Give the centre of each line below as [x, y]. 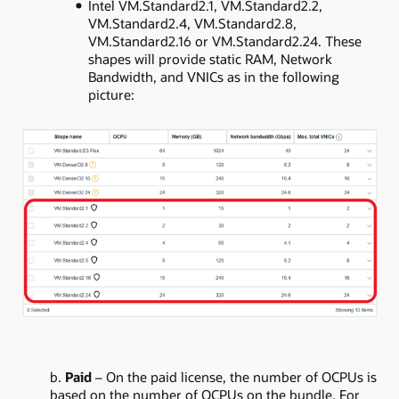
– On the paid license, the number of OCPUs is [234, 376]
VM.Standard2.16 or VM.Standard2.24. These [224, 41]
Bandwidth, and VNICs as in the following [213, 77]
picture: [111, 95]
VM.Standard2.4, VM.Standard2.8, [192, 24]
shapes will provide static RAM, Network [210, 59]
